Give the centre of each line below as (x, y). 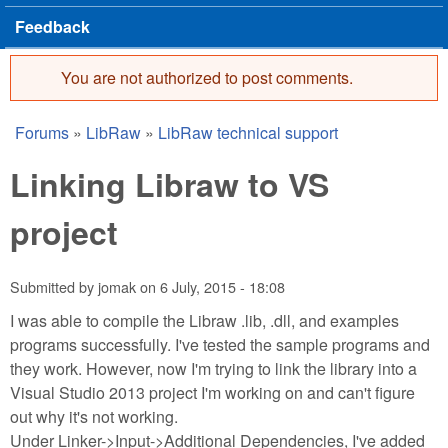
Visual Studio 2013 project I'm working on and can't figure (212, 392)
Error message (150, 106)
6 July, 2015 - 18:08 (222, 287)
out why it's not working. (94, 416)
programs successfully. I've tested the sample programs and (220, 344)
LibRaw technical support (248, 132)
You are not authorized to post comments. (207, 77)
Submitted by (54, 287)
